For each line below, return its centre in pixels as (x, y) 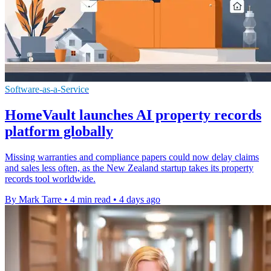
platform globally (59, 132)
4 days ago (140, 200)
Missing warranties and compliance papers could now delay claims (132, 157)
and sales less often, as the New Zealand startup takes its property (129, 168)
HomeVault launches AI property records (133, 115)
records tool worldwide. (50, 179)
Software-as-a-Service (47, 90)
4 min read (90, 200)
